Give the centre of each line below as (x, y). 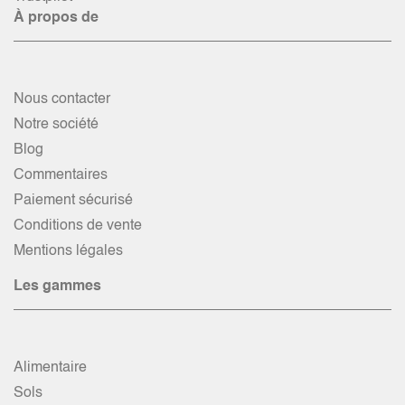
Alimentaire (50, 368)
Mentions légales (68, 252)
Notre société (56, 125)
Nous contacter (62, 100)
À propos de (56, 19)
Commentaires (61, 176)
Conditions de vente (78, 226)
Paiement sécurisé (73, 201)
